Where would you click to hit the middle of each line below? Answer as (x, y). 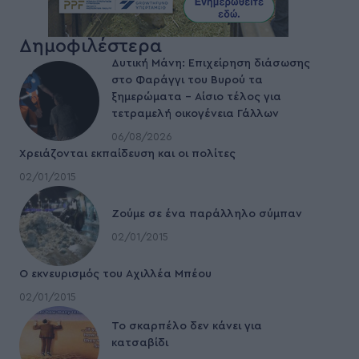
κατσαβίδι (139, 343)
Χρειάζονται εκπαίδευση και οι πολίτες (127, 154)
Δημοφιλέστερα (90, 46)
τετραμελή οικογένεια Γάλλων (195, 114)
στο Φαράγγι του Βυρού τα (187, 81)
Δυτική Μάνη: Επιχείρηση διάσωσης (210, 64)
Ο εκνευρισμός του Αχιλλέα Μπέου (115, 274)
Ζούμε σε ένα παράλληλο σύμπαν (206, 214)
